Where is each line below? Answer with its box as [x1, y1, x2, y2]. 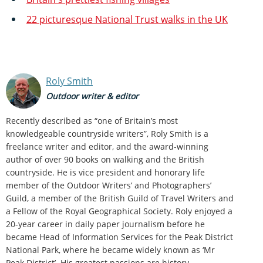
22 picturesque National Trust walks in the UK [26, 12, 228, 26]
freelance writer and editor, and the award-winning [6, 140, 208, 152]
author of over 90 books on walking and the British [6, 153, 204, 165]
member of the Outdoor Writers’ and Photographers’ [6, 179, 211, 191]
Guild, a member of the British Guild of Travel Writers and [6, 192, 234, 204]
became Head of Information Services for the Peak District [6, 231, 233, 242]
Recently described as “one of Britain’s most [6, 114, 178, 126]
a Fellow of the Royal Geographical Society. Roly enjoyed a [6, 205, 232, 217]
